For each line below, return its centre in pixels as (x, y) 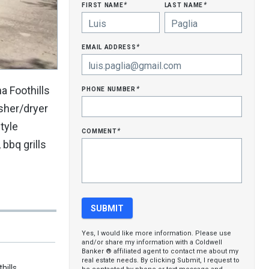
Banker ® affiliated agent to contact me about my (160, 251)
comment (101, 130)
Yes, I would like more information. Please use (157, 233)
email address (110, 46)
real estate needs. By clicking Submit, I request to (161, 260)
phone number (110, 88)
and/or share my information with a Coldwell (152, 242)
